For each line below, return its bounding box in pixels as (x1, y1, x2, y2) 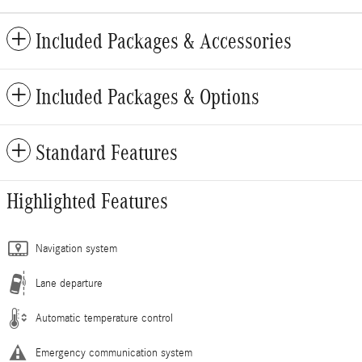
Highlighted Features (6, 188, 168, 213)
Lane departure (36, 276, 103, 290)
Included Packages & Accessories (36, 28, 292, 53)
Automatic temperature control (36, 311, 173, 325)
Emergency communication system (36, 346, 192, 360)
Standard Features (36, 140, 178, 165)
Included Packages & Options (36, 84, 259, 109)
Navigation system (36, 242, 117, 255)
